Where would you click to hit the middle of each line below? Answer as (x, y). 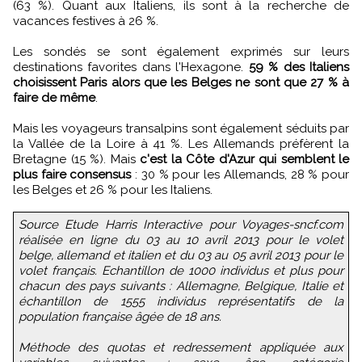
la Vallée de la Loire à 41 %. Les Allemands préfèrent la (181, 143)
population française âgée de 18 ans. (120, 316)
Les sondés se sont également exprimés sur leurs (181, 51)
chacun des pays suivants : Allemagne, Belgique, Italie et (181, 286)
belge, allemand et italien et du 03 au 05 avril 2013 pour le (181, 255)
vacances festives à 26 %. (86, 21)
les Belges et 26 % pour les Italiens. (113, 189)
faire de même (54, 97)
